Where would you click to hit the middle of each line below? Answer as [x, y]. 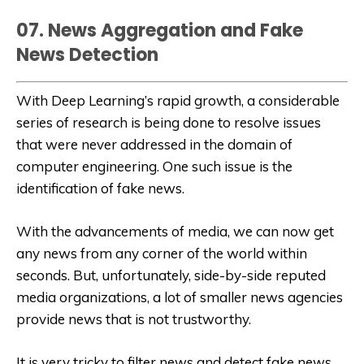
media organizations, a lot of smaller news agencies [180, 297]
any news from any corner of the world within [162, 253]
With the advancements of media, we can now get [175, 232]
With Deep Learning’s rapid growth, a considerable [178, 101]
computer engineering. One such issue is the [154, 167]
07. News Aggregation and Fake [160, 30]
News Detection [87, 54]
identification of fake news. [100, 188]
